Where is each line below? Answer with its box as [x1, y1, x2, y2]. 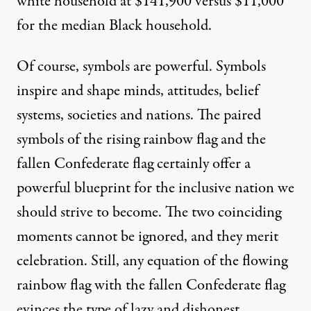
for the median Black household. [17, 14, 212, 37]
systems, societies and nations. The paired [17, 103, 261, 126]
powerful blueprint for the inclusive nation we [17, 176, 294, 199]
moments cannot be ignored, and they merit [17, 225, 278, 248]
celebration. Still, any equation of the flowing [17, 249, 287, 272]
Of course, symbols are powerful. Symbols [17, 55, 266, 78]
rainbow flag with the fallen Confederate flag [17, 274, 285, 296]
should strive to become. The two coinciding [17, 201, 281, 224]
